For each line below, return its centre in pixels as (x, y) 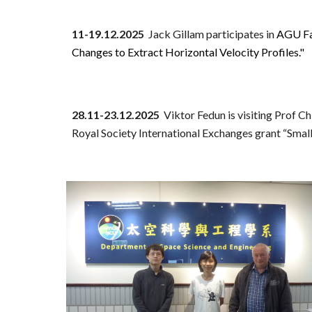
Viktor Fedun (194, 115)
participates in (240, 34)
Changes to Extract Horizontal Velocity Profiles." (188, 52)
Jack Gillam (176, 34)
